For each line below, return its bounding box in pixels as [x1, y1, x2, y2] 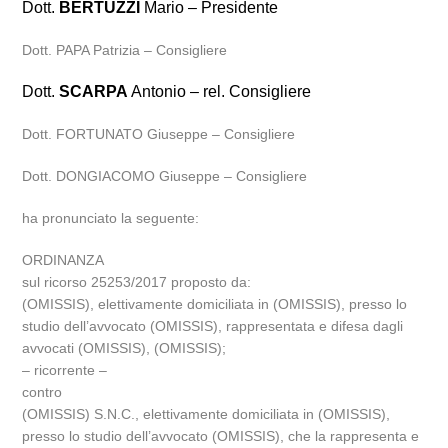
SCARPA [59, 83, 129, 100]
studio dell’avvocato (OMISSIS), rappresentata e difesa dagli [22, 318, 404, 334]
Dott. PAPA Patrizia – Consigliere [22, 42, 228, 58]
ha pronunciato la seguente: [22, 210, 200, 226]
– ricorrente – [22, 362, 108, 378]
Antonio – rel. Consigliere [128, 83, 312, 100]
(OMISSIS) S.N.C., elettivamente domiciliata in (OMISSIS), [22, 406, 391, 422]
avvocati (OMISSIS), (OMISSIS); [22, 340, 227, 356]
